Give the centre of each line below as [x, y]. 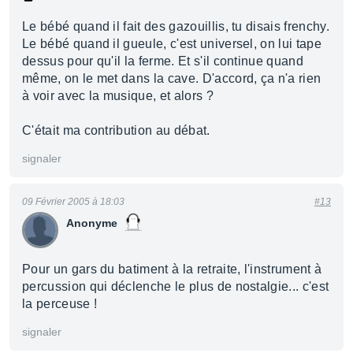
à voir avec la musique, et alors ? [118, 96]
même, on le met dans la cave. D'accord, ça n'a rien [172, 78]
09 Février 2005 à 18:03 [73, 202]
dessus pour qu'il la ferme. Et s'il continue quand [163, 61]
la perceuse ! [60, 304]
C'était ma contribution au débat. [116, 130]
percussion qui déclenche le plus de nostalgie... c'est [176, 286]
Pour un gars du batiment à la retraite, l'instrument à [172, 269]
